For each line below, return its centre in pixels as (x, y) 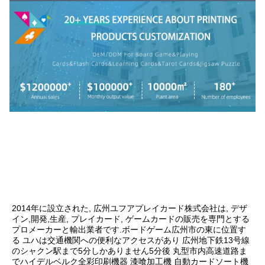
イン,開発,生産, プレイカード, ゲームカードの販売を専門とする (131, 219)
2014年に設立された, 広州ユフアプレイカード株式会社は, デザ (130, 208)
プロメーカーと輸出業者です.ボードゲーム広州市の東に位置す (129, 229)
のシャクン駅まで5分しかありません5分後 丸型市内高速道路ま (130, 251)
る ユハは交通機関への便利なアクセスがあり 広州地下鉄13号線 (131, 240)
